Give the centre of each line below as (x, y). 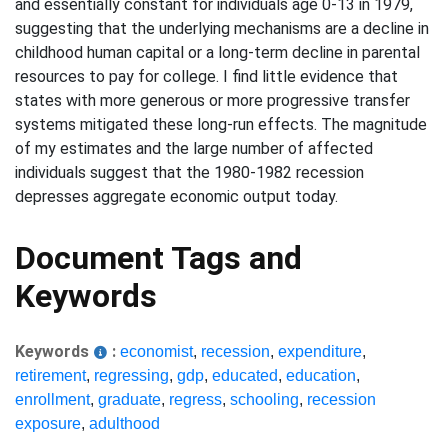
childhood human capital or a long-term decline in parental (217, 52)
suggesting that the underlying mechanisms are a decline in (222, 28)
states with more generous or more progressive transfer (212, 100)
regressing (131, 375)
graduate (129, 399)
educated (245, 375)
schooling (264, 399)
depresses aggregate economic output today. (176, 196)
